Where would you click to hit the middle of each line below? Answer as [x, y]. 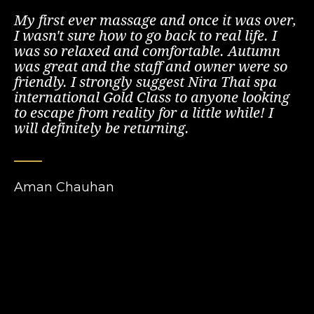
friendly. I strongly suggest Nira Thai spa [145, 81]
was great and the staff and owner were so [151, 66]
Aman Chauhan [64, 187]
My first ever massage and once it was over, [155, 20]
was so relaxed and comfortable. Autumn [147, 50]
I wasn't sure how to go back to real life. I [145, 35]
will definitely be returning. [102, 128]
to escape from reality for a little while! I [144, 112]
